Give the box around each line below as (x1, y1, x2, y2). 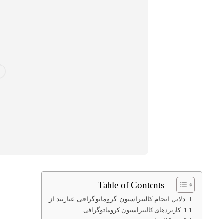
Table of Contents (98, 179, 165, 190)
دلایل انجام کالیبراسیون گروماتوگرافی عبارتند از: (47, 195, 186, 203)
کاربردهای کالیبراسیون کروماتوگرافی (83, 206, 181, 214)
